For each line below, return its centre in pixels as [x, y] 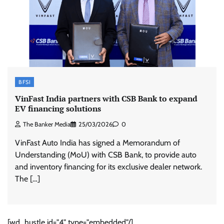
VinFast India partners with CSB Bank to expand [106, 99]
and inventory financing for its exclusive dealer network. [108, 167]
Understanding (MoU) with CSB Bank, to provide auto [106, 155]
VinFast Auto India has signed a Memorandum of [97, 143]
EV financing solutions [58, 109]
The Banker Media [47, 124]
